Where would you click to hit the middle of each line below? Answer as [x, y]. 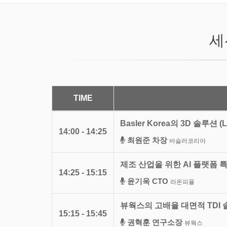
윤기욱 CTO [148, 181]
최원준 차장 [147, 140]
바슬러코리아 [187, 141]
